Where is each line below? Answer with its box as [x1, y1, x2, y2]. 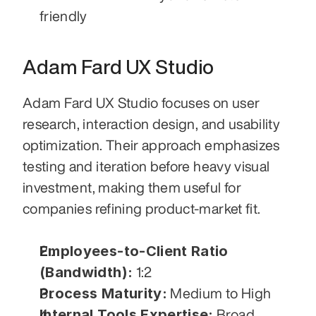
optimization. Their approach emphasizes [23, 137, 280, 152]
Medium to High [166, 285, 272, 300]
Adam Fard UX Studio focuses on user [23, 95, 260, 110]
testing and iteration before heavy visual [23, 158, 270, 174]
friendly [39, 8, 87, 23]
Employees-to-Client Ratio [39, 242, 229, 260]
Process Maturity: [39, 284, 167, 302]
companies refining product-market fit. [23, 200, 261, 216]
